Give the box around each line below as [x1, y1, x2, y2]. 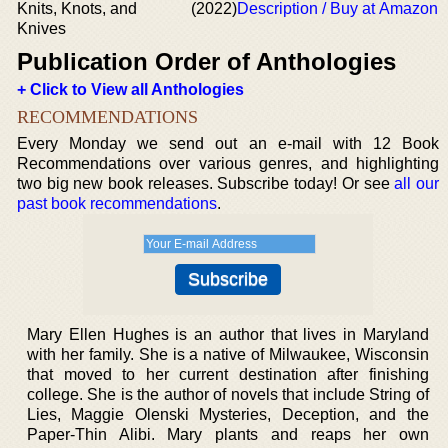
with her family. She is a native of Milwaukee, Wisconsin [27, 346, 429, 363]
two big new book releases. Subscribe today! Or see [17, 175, 395, 192]
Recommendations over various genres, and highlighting [17, 155, 439, 172]
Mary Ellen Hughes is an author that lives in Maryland [27, 326, 429, 343]
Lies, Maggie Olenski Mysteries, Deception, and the [27, 406, 429, 423]
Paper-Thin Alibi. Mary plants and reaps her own [27, 426, 429, 443]
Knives [17, 20, 66, 37]
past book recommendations [17, 195, 217, 212]
